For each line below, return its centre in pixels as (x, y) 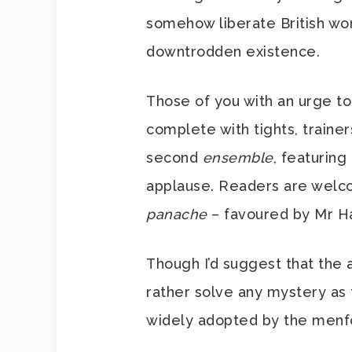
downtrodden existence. (233, 51)
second (174, 158)
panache (177, 214)
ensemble (238, 158)
